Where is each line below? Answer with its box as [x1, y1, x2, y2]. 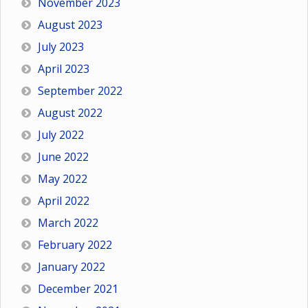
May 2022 [38, 171, 87, 187]
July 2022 [38, 127, 84, 143]
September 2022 [38, 83, 122, 99]
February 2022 [38, 237, 112, 253]
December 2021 [38, 281, 118, 297]
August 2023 [38, 17, 102, 33]
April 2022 [38, 193, 89, 209]
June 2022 [38, 149, 89, 165]
